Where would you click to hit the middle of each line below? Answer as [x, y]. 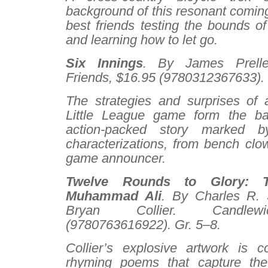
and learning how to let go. [142, 40]
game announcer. [116, 158]
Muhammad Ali [114, 196]
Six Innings [104, 63]
